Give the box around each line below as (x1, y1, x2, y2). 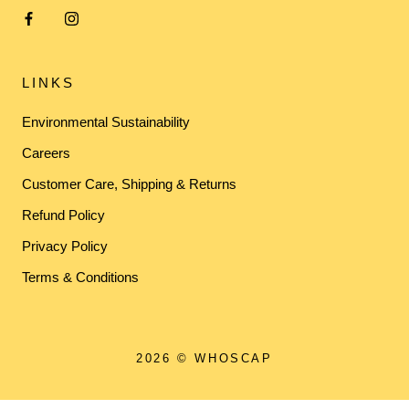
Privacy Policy (22, 238, 108, 254)
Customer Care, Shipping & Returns (22, 176, 236, 192)
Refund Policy (22, 207, 105, 223)
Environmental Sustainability (22, 114, 190, 130)
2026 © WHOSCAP (136, 351, 273, 365)
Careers (22, 145, 70, 161)
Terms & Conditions (22, 269, 139, 285)
